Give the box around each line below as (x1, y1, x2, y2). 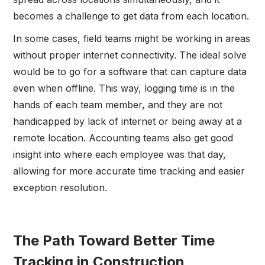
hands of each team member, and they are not (13, 99, 223, 111)
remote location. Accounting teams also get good (13, 132, 234, 144)
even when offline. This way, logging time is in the (13, 82, 235, 95)
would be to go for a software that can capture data (13, 66, 247, 78)
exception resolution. (13, 182, 108, 194)
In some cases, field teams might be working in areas (13, 33, 251, 45)
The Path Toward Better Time (13, 232, 215, 250)
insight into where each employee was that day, (13, 148, 227, 161)
